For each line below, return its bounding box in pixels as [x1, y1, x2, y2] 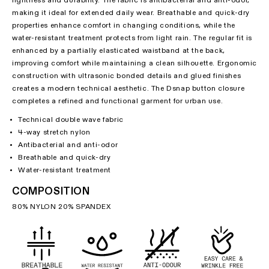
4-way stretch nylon [18, 129, 91, 137]
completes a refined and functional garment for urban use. [12, 98, 223, 106]
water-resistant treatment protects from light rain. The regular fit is [12, 35, 253, 43]
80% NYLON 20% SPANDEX [12, 204, 111, 211]
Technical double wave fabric [18, 116, 124, 124]
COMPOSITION [12, 187, 90, 198]
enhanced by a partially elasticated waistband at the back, [12, 47, 225, 55]
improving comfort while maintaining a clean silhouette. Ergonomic [12, 60, 258, 68]
